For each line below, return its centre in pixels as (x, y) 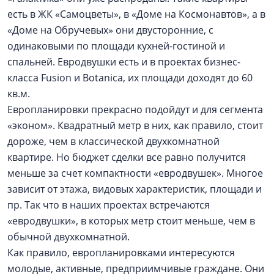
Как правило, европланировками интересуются (121, 253)
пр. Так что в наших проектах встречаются (109, 205)
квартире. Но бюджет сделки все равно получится (127, 157)
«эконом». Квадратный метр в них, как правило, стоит (135, 125)
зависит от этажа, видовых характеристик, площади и (135, 189)
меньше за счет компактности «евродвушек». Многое (135, 173)
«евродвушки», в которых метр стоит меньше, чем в (131, 221)
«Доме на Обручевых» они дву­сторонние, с (110, 30)
